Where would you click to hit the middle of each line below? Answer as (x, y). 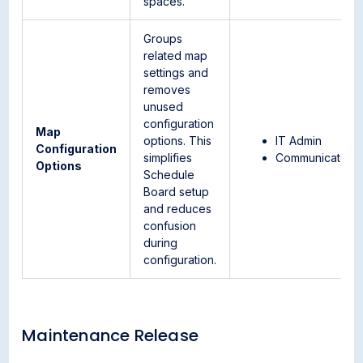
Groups (163, 38)
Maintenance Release (111, 335)
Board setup (177, 192)
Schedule (169, 175)
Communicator (314, 158)
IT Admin (299, 141)
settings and (176, 73)
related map (176, 56)
